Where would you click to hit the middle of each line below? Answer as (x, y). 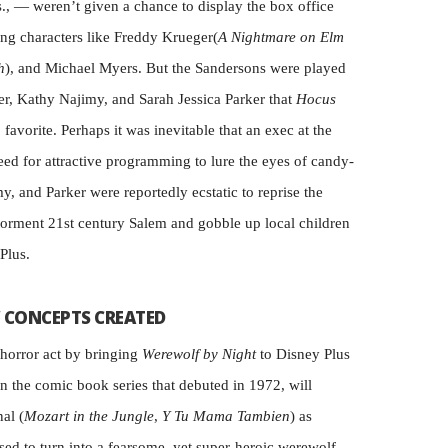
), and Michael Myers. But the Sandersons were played (175, 68)
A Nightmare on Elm (281, 37)
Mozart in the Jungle (89, 416)
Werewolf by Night (199, 354)
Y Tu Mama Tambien (226, 416)
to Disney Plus (303, 354)
